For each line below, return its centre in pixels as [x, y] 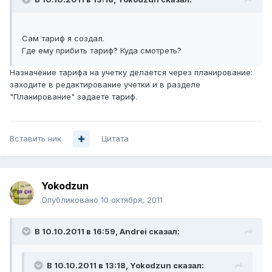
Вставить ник [36, 139]
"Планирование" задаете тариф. [73, 97]
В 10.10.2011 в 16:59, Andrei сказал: [107, 232]
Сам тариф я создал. [63, 39]
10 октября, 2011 [132, 200]
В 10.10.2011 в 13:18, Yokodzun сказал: [125, 266]
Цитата [115, 139]
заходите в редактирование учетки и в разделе [105, 85]
